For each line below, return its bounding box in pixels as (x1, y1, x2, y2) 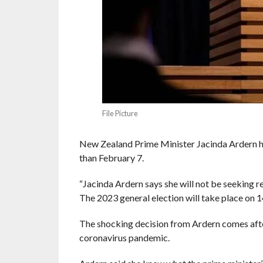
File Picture (102, 109, 139, 118)
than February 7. (79, 152, 144, 163)
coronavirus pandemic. (79, 232, 170, 243)
